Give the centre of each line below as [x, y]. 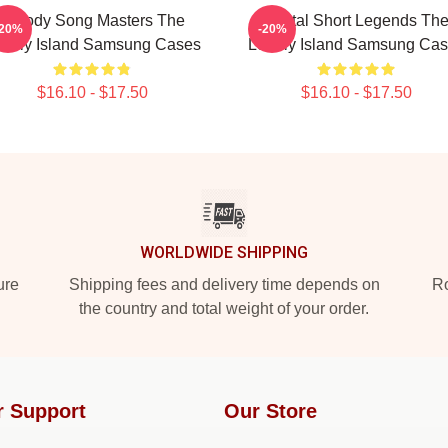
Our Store [270, 411]
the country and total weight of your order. [224, 308]
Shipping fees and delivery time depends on [224, 284]
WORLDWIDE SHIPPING [224, 252]
